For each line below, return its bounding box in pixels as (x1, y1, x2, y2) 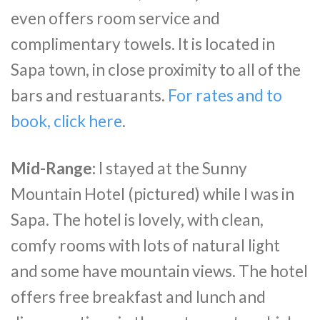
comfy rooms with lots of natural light (11, 235, 280, 255)
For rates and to (168, 85, 282, 105)
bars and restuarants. (11, 85, 168, 105)
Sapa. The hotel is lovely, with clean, (11, 209, 264, 229)
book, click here (11, 111, 122, 131)
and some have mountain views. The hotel (11, 261, 308, 281)
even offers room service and (11, 8, 220, 28)
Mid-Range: (11, 158, 96, 178)
